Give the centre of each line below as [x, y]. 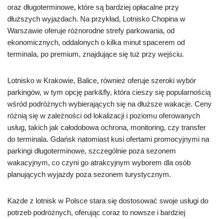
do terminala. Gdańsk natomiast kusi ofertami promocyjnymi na [108, 139]
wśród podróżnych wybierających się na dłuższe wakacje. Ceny [109, 104]
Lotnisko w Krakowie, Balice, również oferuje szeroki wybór [102, 80]
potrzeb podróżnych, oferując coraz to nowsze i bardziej [96, 212]
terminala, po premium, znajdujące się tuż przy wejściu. [96, 54]
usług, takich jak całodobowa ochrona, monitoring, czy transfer [107, 127]
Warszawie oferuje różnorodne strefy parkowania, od [91, 31]
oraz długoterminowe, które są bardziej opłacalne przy [93, 7]
